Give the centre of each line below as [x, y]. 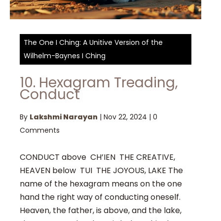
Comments [40, 130]
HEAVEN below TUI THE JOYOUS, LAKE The [101, 170]
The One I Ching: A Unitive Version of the [93, 42]
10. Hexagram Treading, [99, 83]
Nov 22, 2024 [125, 117]
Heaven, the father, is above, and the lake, [101, 210]
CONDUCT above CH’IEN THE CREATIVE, [97, 157]
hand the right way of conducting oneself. [100, 197]
